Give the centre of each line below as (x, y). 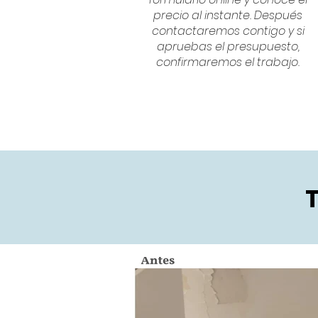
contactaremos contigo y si (228, 31)
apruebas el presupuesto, (228, 46)
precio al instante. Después (228, 15)
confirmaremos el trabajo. (228, 62)
